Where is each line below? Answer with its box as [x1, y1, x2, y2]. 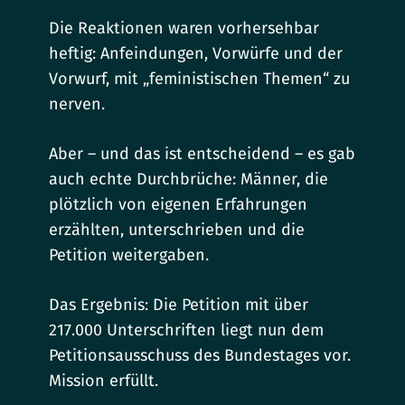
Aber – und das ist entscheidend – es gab [49, 144, 356, 165]
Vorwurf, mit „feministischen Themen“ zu [49, 69, 351, 89]
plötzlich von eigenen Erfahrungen [49, 194, 308, 215]
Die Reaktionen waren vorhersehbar [49, 18, 320, 39]
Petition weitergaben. [49, 245, 210, 266]
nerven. [49, 94, 106, 115]
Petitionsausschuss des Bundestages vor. [49, 345, 352, 366]
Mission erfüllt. [49, 371, 159, 391]
